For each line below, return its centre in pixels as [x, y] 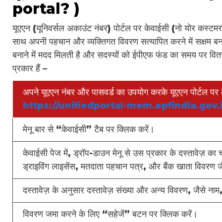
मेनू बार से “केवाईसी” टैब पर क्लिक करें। [89, 129]
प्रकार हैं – [30, 68]
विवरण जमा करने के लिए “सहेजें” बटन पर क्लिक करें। [110, 214]
